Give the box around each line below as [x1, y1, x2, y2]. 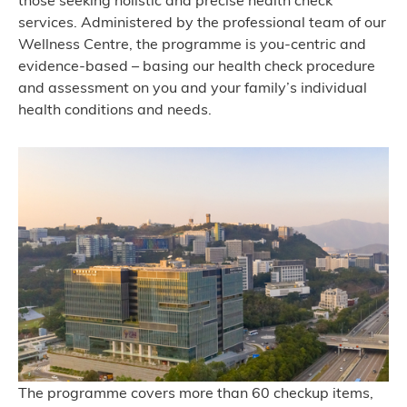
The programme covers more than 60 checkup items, [18, 382, 373, 402]
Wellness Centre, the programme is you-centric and [18, 35, 366, 54]
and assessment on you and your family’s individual [18, 78, 367, 97]
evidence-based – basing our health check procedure [18, 56, 375, 75]
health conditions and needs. [18, 100, 212, 119]
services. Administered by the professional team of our [18, 13, 386, 32]
